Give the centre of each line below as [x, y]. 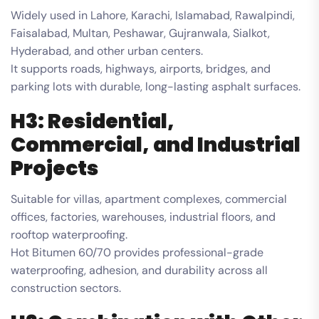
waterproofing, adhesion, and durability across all [139, 270]
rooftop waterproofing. [69, 234]
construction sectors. [66, 288]
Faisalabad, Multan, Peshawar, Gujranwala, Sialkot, [140, 33]
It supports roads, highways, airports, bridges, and [141, 68]
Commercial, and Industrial [156, 145]
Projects [54, 168]
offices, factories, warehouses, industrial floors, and [143, 216]
